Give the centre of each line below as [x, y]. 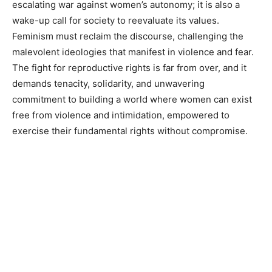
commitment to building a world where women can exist [132, 99]
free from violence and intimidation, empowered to [121, 115]
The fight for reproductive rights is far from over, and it [129, 67]
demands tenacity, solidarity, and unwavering [108, 83]
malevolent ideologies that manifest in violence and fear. [133, 52]
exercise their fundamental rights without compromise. [130, 131]
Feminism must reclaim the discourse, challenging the [128, 36]
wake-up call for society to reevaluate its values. [116, 20]
